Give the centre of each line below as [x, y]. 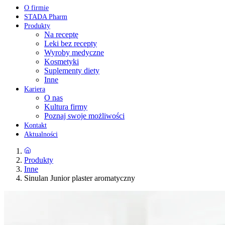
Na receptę [61, 34]
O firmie [36, 8]
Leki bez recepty [71, 43]
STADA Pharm [46, 17]
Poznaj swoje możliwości [84, 116]
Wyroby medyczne [74, 52]
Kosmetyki [62, 62]
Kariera [35, 89]
